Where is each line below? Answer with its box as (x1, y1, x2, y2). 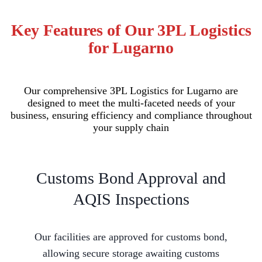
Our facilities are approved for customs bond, (35, 231, 227, 243)
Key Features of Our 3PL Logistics (11, 20, 251, 39)
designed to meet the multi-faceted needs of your (27, 96, 235, 109)
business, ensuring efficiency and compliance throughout (10, 109, 252, 121)
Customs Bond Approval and (36, 169, 226, 188)
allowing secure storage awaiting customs (43, 247, 219, 260)
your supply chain (93, 121, 169, 133)
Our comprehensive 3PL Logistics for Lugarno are (24, 84, 238, 96)
